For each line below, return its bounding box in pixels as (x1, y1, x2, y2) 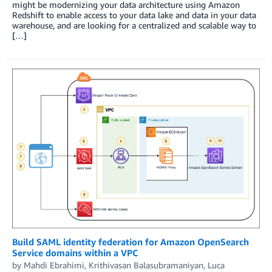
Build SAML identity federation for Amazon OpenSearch (12, 236, 249, 247)
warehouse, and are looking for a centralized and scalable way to (12, 19, 256, 30)
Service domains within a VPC (12, 246, 138, 258)
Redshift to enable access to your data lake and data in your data (12, 9, 256, 20)
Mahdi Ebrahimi (24, 259, 84, 270)
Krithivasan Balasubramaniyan (89, 259, 203, 270)
